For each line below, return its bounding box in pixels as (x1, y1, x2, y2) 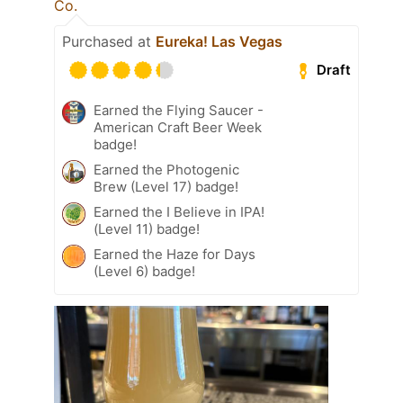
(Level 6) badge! (94, 262, 195, 280)
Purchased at (62, 31, 156, 50)
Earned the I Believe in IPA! (94, 202, 264, 220)
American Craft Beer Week (94, 118, 262, 136)
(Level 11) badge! (94, 219, 200, 237)
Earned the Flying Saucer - (94, 101, 264, 119)
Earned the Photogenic (94, 160, 239, 178)
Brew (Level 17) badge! (94, 177, 238, 195)
